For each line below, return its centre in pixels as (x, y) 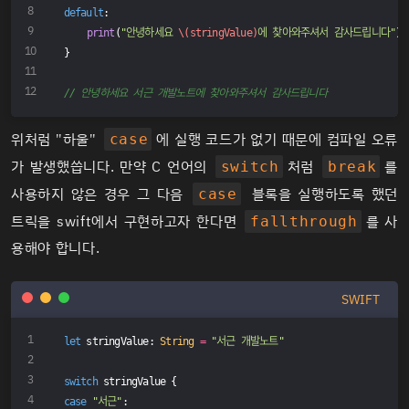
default (84, 13)
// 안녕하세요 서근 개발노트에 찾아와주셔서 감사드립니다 (195, 94)
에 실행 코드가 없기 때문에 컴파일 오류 (278, 140)
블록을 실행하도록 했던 (322, 194)
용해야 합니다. (56, 248)
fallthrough (304, 221)
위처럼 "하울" (56, 140)
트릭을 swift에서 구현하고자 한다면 (127, 222)
